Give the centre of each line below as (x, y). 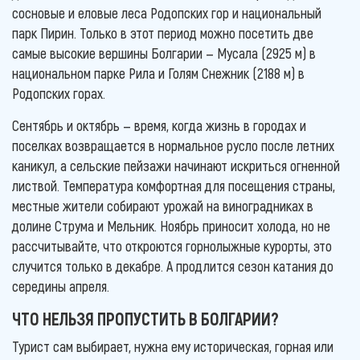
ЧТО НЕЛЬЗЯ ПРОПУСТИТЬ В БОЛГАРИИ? (145, 318)
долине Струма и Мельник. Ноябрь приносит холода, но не (171, 225)
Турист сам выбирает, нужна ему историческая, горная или (173, 346)
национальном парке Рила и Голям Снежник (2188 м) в (158, 73)
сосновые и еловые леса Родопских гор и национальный (167, 12)
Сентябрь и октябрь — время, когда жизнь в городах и (159, 125)
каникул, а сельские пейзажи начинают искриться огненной (176, 165)
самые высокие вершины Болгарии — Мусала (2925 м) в (164, 53)
